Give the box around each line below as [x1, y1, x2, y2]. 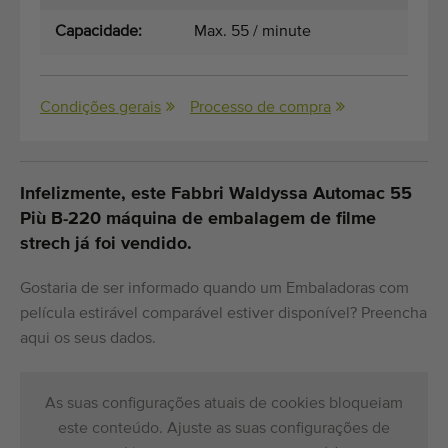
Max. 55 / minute [194, 24, 311, 41]
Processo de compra [190, 100, 331, 117]
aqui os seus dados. [20, 331, 156, 348]
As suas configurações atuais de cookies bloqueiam [45, 396, 403, 413]
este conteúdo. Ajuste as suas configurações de [58, 421, 390, 438]
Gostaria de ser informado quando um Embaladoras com [20, 281, 409, 298]
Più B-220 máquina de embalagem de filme [20, 210, 376, 229]
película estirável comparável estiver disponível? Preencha [20, 306, 427, 323]
